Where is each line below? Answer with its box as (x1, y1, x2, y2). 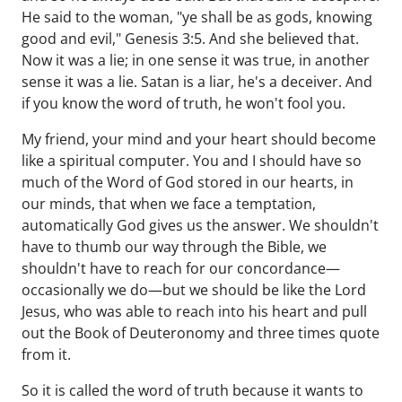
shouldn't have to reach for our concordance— (22, 258, 340, 278)
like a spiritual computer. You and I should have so (22, 151, 362, 170)
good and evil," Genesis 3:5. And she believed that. (22, 29, 359, 48)
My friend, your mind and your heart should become (22, 129, 376, 149)
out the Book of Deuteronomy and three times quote (22, 323, 380, 343)
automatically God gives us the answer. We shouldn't (22, 215, 379, 235)
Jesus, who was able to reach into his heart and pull (22, 301, 367, 321)
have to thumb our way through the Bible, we (22, 237, 327, 257)
